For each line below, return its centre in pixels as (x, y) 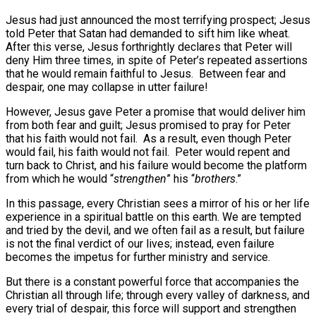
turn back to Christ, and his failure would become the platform (156, 165)
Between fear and (242, 73)
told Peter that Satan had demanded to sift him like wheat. (148, 33)
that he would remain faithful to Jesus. (99, 73)
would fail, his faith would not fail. (87, 152)
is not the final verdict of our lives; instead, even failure (140, 243)
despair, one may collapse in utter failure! (107, 87)
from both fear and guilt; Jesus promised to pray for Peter (148, 125)
